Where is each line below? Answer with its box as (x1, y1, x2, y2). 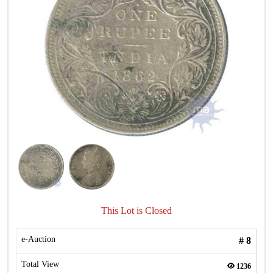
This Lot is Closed (101, 205, 172, 216)
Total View (21, 260, 59, 269)
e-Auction (21, 235, 55, 244)
